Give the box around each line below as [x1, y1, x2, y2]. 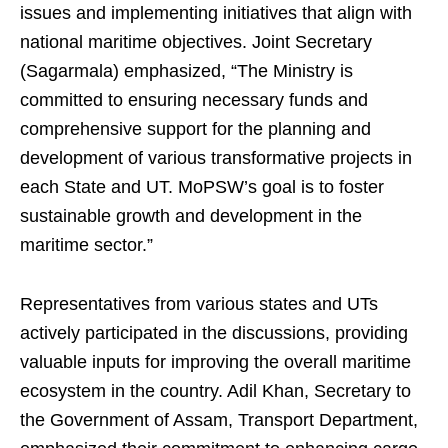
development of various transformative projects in [20, 148, 412, 169]
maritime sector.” [20, 235, 153, 256]
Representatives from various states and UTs [20, 294, 378, 315]
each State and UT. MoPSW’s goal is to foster [20, 177, 384, 198]
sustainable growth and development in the [20, 206, 362, 227]
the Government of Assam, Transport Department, [20, 410, 418, 431]
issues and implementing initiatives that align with [20, 3, 412, 24]
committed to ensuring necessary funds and [20, 90, 368, 111]
